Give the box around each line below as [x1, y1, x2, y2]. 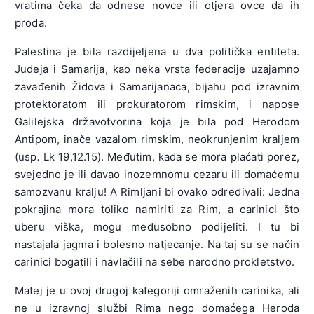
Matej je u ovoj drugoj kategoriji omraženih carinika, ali [14, 283, 300, 297]
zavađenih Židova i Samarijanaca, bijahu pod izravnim [14, 79, 300, 93]
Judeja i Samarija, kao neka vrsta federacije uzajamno [14, 62, 300, 76]
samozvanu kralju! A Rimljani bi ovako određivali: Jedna [14, 184, 300, 198]
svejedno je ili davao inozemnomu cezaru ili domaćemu [14, 167, 300, 181]
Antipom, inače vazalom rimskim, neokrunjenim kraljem [14, 132, 300, 146]
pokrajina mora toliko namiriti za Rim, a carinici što [14, 202, 300, 216]
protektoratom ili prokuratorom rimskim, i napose [14, 97, 300, 111]
